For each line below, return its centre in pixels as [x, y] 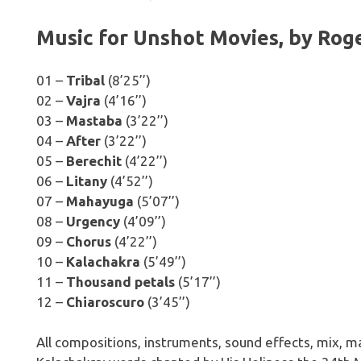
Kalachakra [103, 261]
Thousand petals [120, 281]
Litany [86, 180]
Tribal [85, 80]
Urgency [93, 221]
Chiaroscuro [105, 301]
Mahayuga [100, 201]
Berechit [93, 160]
